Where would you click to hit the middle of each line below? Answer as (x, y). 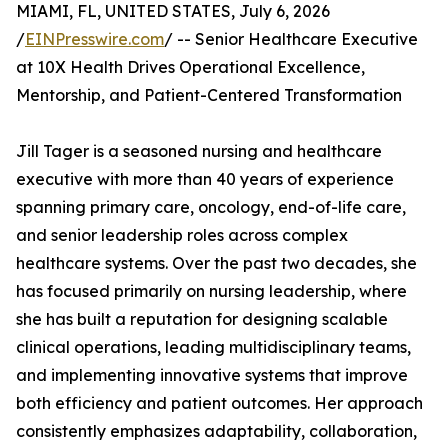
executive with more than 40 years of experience (205, 179)
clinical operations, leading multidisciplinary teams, (213, 347)
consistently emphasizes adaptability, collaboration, (216, 431)
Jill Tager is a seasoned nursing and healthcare (199, 151)
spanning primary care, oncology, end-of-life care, (211, 207)
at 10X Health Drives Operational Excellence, (190, 67)
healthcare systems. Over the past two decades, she (216, 263)
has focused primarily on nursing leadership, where (211, 291)
